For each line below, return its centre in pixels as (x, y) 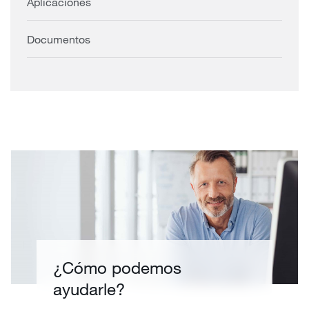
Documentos (59, 39)
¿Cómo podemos (118, 268)
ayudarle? (89, 289)
